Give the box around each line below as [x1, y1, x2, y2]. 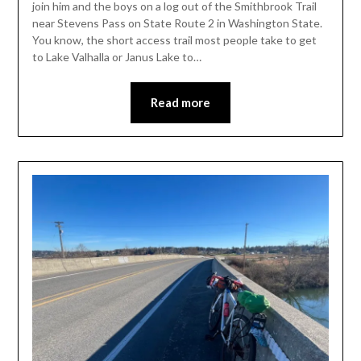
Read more [151, 94, 210, 110]
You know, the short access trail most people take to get [31, 32, 317, 47]
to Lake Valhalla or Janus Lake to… [31, 49, 201, 64]
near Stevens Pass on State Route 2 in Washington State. [31, 15, 325, 30]
